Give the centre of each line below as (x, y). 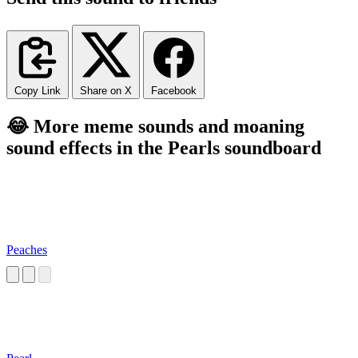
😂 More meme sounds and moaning (155, 126)
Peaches (27, 250)
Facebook (174, 90)
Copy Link (38, 90)
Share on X (106, 90)
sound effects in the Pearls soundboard (164, 147)
